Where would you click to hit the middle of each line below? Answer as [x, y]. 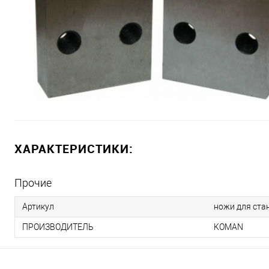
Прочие [33, 183]
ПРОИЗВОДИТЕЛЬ [58, 227]
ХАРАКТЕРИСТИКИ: [74, 149]
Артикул [38, 207]
